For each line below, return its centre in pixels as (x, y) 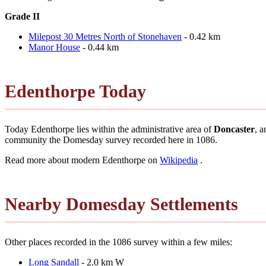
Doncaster (234, 129)
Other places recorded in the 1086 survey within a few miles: (118, 242)
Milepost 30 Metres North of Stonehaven (105, 36)
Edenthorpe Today (75, 91)
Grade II (22, 16)
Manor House (54, 47)
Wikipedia (179, 160)
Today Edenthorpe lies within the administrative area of (109, 129)
